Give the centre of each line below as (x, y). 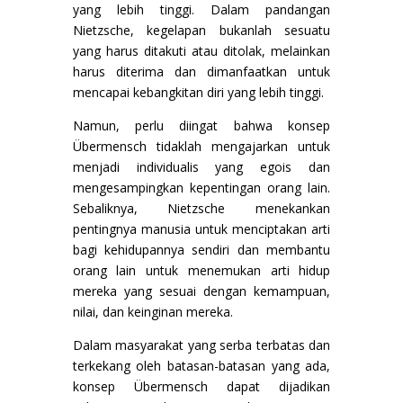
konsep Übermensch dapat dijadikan (201, 386)
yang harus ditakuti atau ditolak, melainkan (201, 50)
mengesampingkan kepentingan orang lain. (201, 187)
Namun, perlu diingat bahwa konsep (201, 125)
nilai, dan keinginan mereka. (152, 311)
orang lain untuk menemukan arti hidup (201, 270)
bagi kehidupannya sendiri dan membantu (201, 249)
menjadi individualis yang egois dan (201, 166)
